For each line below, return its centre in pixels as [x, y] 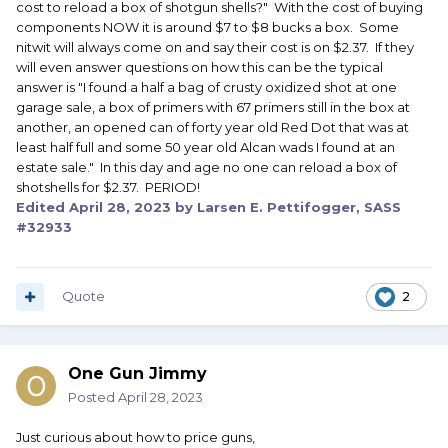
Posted [93, 397]
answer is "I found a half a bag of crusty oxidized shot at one [206, 87]
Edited [42, 207]
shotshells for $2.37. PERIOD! [108, 187]
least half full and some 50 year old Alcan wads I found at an [205, 147]
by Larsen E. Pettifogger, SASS [286, 207]
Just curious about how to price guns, [137, 437]
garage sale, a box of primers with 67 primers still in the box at [213, 107]
